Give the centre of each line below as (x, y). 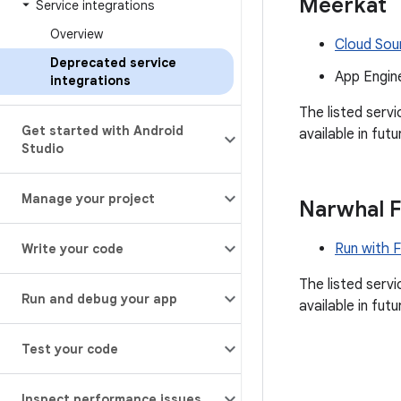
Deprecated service (113, 63)
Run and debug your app (99, 299)
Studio (43, 149)
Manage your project (88, 199)
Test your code (70, 349)
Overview (77, 34)
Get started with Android (102, 131)
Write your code (73, 249)
